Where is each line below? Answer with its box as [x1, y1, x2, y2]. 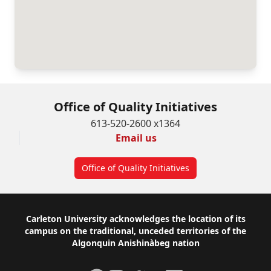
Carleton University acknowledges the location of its [25, 213, 246, 224]
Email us [115, 131, 157, 145]
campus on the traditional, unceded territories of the [25, 225, 246, 237]
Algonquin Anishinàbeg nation [71, 237, 200, 249]
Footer [19, 213, 55, 229]
